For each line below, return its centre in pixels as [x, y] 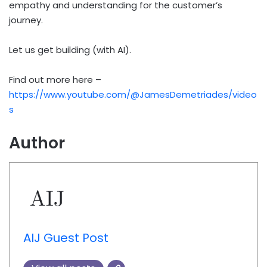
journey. [26, 20]
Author [37, 143]
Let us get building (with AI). [70, 50]
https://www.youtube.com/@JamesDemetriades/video [133, 95]
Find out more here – [55, 80]
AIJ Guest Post [66, 238]
